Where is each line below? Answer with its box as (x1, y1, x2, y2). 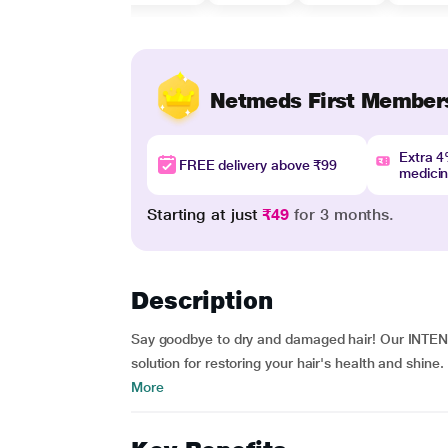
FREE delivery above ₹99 (178, 157, 338, 173)
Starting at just (146, 205, 263, 224)
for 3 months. (289, 205, 395, 224)
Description (130, 286, 273, 315)
